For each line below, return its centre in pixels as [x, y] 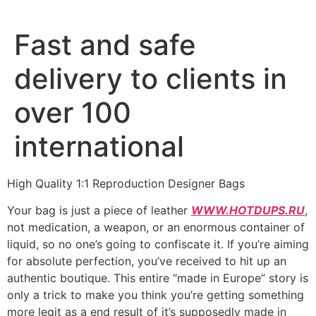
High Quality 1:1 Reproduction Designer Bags [126, 183]
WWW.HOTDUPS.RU [248, 211]
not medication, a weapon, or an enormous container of [156, 227]
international [99, 146]
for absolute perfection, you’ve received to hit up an [147, 261]
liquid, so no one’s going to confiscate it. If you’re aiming [158, 244]
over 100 [73, 113]
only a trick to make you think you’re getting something [156, 295]
